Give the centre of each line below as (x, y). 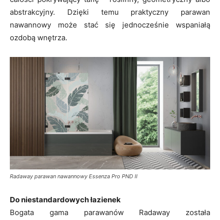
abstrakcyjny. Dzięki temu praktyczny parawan (110, 12)
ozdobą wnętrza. (39, 37)
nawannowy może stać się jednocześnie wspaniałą (110, 25)
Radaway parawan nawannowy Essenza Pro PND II (74, 177)
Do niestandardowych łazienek (65, 200)
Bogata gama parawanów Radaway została (110, 213)
